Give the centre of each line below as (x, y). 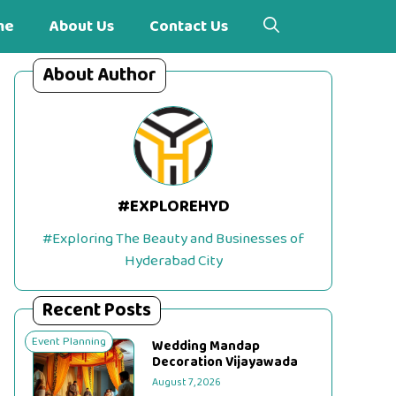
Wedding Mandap (206, 346)
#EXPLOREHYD (173, 207)
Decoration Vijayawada (225, 362)
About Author (99, 75)
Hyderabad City (173, 261)
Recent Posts (97, 310)
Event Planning (69, 342)
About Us (82, 27)
